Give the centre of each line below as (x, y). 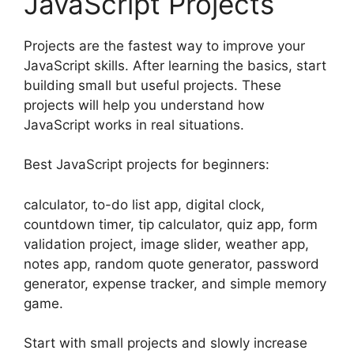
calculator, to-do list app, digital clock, (144, 204)
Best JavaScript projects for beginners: (147, 165)
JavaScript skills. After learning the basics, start (175, 65)
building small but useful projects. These (153, 85)
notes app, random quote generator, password (171, 264)
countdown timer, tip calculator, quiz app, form (171, 224)
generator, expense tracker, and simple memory (175, 283)
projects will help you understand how (144, 105)
